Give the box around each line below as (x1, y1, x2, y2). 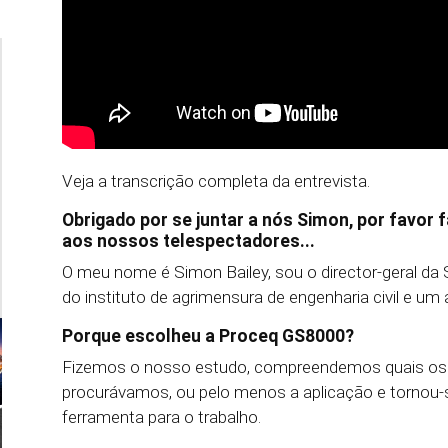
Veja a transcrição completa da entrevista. (62, 171, 370, 192)
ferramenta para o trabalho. (62, 407, 261, 428)
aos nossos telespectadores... (62, 231, 315, 252)
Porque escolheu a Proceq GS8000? (62, 326, 354, 347)
